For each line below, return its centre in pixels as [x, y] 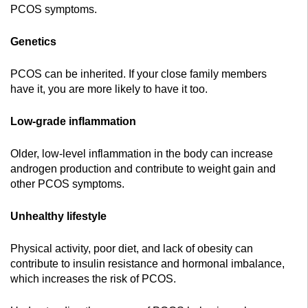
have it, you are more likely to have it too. [109, 89]
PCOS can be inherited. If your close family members [139, 74]
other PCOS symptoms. [67, 184]
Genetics [33, 41]
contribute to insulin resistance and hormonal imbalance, [147, 263]
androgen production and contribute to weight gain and [143, 168]
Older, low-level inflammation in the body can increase [142, 153]
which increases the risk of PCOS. [93, 278]
